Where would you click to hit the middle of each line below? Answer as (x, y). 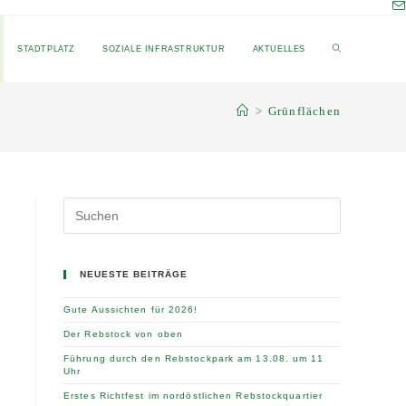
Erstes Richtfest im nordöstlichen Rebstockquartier (193, 396)
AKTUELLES (279, 49)
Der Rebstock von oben (124, 334)
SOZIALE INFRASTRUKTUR (164, 49)
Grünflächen (304, 111)
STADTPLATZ (46, 49)
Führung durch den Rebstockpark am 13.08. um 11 (193, 358)
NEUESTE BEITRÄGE (134, 274)
